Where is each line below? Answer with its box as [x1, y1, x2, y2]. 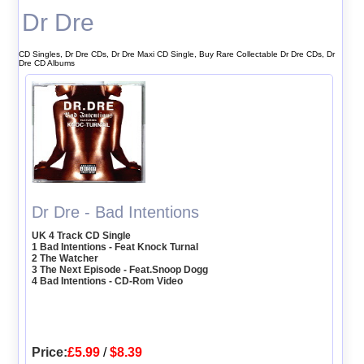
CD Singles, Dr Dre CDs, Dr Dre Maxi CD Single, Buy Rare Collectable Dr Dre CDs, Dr [18, 49, 335, 58]
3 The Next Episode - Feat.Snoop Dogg [32, 263, 209, 275]
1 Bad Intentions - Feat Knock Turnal [32, 240, 199, 253]
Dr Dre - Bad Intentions [32, 202, 200, 221]
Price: [32, 344, 68, 359]
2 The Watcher [32, 252, 99, 264]
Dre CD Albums [18, 58, 75, 67]
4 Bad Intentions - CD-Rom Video [32, 275, 184, 287]
